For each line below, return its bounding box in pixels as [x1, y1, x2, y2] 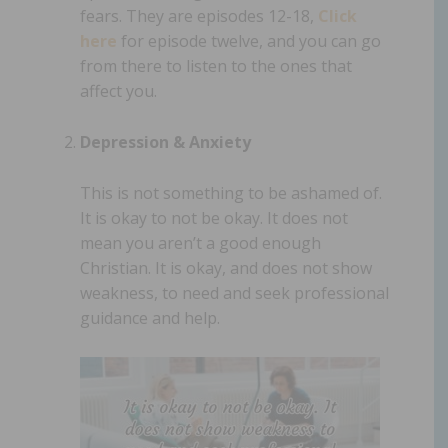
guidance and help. [80, 306, 220, 329]
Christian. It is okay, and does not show [80, 256, 372, 279]
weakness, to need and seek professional [80, 281, 389, 304]
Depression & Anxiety [80, 130, 251, 153]
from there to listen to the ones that [80, 54, 352, 77]
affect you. [80, 79, 157, 102]
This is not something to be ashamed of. [80, 181, 382, 204]
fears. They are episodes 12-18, [80, 4, 318, 27]
